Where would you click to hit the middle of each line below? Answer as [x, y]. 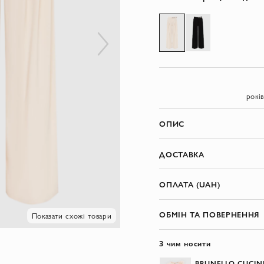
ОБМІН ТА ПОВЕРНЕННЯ [209, 214]
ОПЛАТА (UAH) [190, 184]
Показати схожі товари [72, 216]
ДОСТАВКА [182, 154]
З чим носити [185, 243]
